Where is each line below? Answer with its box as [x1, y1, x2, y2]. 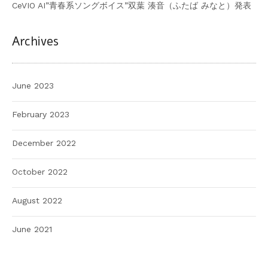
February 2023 [12, 109, 69, 120]
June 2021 [12, 224, 52, 234]
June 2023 [12, 81, 54, 91]
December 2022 [12, 138, 76, 148]
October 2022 [12, 167, 68, 177]
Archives [12, 33, 59, 50]
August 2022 [12, 196, 62, 206]
